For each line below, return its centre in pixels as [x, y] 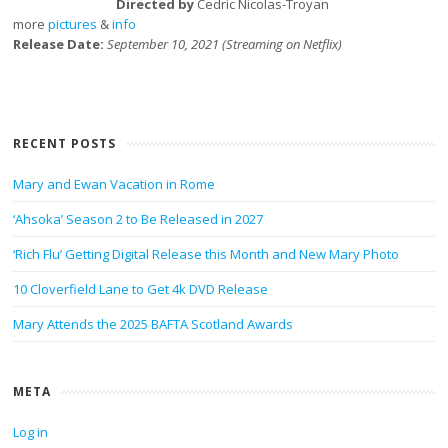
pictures [73, 24]
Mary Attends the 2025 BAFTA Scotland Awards [153, 324]
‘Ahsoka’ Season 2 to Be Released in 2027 [138, 219]
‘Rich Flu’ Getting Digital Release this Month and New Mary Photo [206, 254]
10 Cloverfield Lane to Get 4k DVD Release [141, 289]
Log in [31, 432]
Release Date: [60, 44]
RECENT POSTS [65, 143]
